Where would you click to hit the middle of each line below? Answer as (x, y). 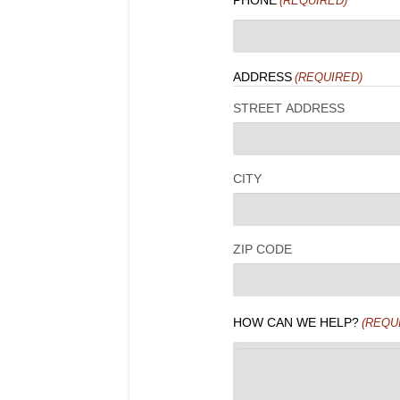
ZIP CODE (262, 250)
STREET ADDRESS (288, 108)
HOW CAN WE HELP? (296, 323)
